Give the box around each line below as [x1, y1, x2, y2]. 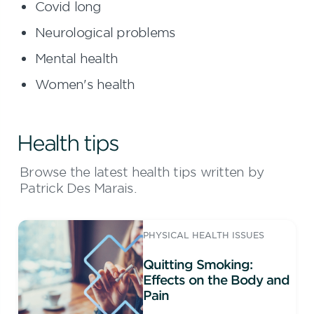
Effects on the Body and [143, 272, 290, 287]
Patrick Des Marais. [20, 180, 137, 196]
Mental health [35, 50, 118, 66]
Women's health [35, 76, 135, 92]
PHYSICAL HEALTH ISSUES [143, 229, 265, 240]
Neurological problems [35, 25, 176, 40]
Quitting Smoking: [143, 257, 253, 272]
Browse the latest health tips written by [20, 164, 264, 179]
